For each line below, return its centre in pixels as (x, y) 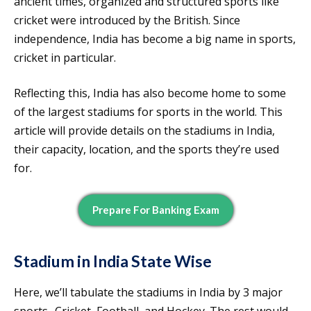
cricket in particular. (65, 58)
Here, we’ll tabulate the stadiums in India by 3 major (148, 293)
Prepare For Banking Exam (155, 210)
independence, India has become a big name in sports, (155, 39)
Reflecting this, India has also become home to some (150, 93)
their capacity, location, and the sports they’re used (146, 150)
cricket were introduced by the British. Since (127, 20)
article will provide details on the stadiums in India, (144, 131)
